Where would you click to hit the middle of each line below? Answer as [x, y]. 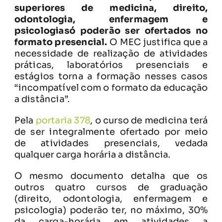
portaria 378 [63, 120]
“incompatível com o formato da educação [111, 87]
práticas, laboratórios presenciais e [111, 65]
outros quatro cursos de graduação [111, 187]
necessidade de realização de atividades [111, 53]
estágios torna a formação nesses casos [111, 76]
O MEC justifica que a [159, 42]
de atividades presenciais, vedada [111, 143]
